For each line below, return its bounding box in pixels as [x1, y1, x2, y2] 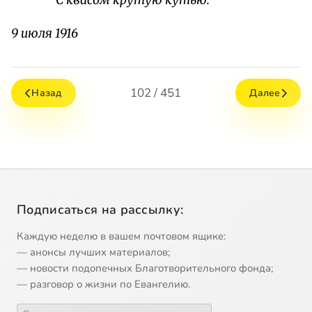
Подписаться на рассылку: [17, 201, 184, 219]
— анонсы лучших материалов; [17, 245, 170, 260]
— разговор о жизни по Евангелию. [17, 277, 190, 292]
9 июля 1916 [11, 26, 78, 42]
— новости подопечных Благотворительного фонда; [17, 261, 273, 276]
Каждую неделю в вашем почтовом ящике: [17, 229, 226, 244]
